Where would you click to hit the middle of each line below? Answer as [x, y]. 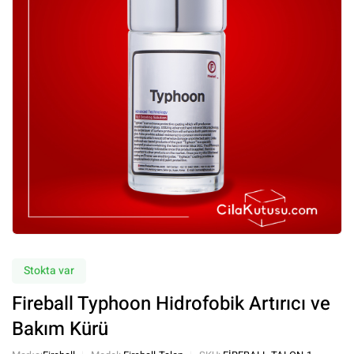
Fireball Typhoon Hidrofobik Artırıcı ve [171, 304]
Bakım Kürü [60, 329]
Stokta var [49, 271]
